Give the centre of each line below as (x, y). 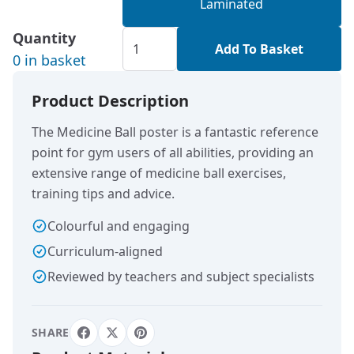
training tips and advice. (103, 194)
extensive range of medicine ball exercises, (159, 173)
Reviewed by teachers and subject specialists (181, 277)
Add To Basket (259, 49)
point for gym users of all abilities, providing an (173, 153)
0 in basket (49, 60)
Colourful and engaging (119, 226)
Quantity (44, 38)
